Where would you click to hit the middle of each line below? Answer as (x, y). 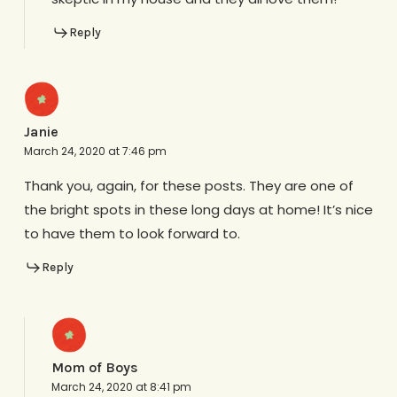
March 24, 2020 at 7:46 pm (95, 152)
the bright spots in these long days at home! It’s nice (198, 210)
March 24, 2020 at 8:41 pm (121, 386)
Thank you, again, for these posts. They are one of (188, 186)
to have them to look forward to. (132, 234)
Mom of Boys (94, 367)
